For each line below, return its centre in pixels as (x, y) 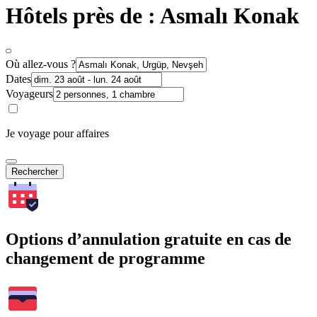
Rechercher (35, 171)
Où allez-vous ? (41, 64)
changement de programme (105, 258)
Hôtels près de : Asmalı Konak (152, 16)
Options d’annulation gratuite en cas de (149, 239)
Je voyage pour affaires (57, 133)
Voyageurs (29, 93)
